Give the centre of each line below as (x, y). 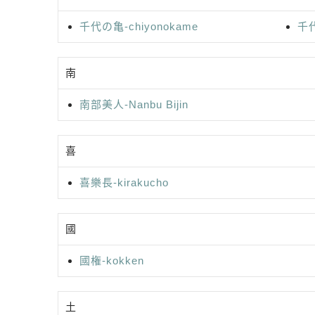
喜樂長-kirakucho (124, 182)
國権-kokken (112, 260)
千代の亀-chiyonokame (139, 26)
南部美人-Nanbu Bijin (134, 104)
